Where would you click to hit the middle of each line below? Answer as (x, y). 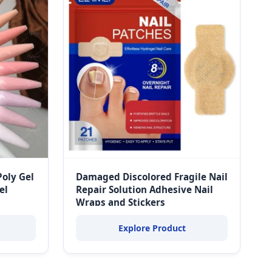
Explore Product (152, 228)
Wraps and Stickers (121, 202)
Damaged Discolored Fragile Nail (152, 177)
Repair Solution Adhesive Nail (144, 189)
